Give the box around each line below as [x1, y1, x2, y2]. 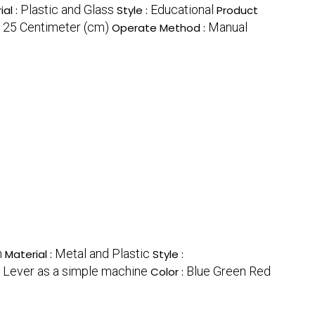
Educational [150, 2, 214, 18]
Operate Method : [112, 20, 208, 36]
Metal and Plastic [55, 246, 150, 262]
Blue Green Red [186, 264, 271, 279]
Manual [208, 20, 247, 35]
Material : [5, 247, 55, 262]
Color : [150, 264, 186, 280]
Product [217, 3, 258, 18]
